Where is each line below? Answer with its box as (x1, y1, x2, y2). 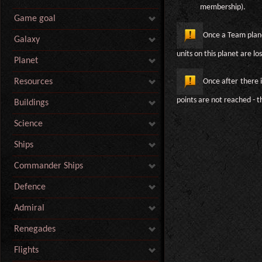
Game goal (14, 14, 56, 23)
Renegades (14, 225, 56, 234)
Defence (14, 182, 46, 192)
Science (14, 119, 43, 129)
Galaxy (14, 35, 40, 44)
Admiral (14, 204, 44, 213)
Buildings (14, 98, 49, 108)
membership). (200, 2, 246, 12)
